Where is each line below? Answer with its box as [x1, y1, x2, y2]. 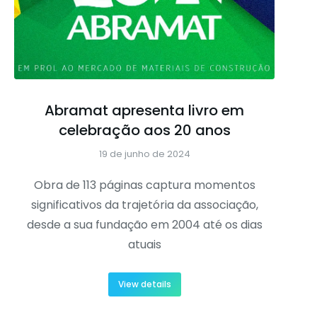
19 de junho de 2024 [98, 147, 190, 161]
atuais [127, 236, 161, 253]
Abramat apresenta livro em [45, 100, 244, 121]
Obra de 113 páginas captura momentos [33, 177, 255, 194]
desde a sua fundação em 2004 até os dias [26, 217, 263, 234]
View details [117, 278, 171, 291]
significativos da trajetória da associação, [30, 197, 258, 214]
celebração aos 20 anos [58, 120, 231, 141]
